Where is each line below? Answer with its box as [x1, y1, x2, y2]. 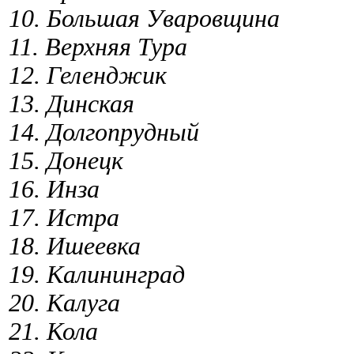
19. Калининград [9, 260, 185, 288]
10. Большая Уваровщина [9, 4, 280, 32]
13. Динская [9, 89, 134, 118]
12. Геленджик [9, 61, 167, 89]
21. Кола [9, 317, 98, 345]
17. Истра [9, 203, 119, 232]
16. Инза [9, 175, 100, 203]
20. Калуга [9, 288, 120, 317]
